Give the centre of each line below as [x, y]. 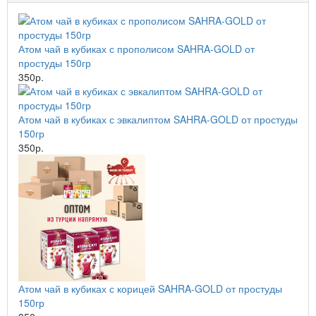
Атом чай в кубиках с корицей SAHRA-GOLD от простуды [150, 288]
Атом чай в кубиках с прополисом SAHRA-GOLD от [136, 49]
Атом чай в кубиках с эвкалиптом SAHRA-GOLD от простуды [158, 119]
